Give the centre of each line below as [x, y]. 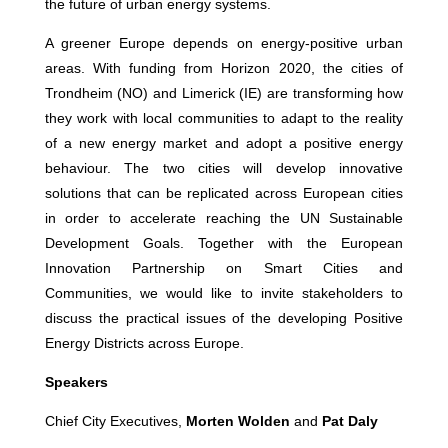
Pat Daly [349, 421]
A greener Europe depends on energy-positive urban [224, 43]
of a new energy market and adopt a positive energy [224, 143]
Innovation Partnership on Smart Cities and [224, 268]
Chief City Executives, [115, 421]
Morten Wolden [239, 421]
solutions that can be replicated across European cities [224, 193]
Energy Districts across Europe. [144, 343]
